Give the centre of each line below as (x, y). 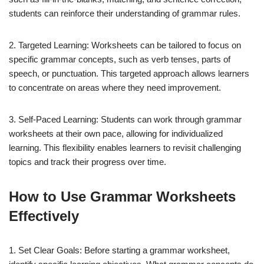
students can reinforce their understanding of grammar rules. (125, 13)
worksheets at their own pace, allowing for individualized (116, 133)
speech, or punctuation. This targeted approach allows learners (129, 73)
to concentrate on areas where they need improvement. (115, 88)
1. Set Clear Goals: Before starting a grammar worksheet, (119, 250)
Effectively (44, 216)
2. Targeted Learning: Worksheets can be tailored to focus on (125, 45)
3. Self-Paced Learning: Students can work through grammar (125, 119)
